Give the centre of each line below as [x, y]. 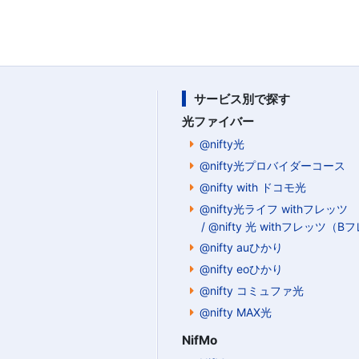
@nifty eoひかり [241, 269]
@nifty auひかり [241, 248]
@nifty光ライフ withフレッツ [274, 209]
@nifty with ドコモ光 [253, 188]
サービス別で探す [242, 99]
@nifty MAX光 [236, 313]
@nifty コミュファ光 [252, 291]
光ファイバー [218, 122]
